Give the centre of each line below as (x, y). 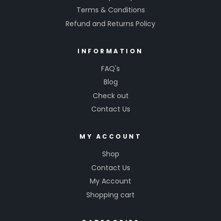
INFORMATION (110, 51)
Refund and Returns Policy (110, 23)
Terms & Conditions (110, 10)
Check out (110, 95)
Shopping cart (110, 195)
